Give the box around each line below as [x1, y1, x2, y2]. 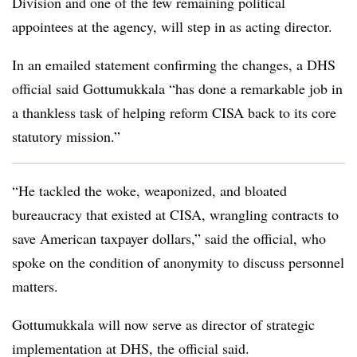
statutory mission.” [12, 127, 120, 146]
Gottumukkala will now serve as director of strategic [12, 315, 315, 334]
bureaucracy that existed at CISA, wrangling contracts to [12, 205, 339, 224]
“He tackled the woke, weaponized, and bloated [12, 181, 287, 200]
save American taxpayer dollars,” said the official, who [12, 229, 326, 248]
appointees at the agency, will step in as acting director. [12, 17, 332, 36]
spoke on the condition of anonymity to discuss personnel [12, 253, 344, 272]
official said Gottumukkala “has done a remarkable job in [12, 79, 343, 98]
